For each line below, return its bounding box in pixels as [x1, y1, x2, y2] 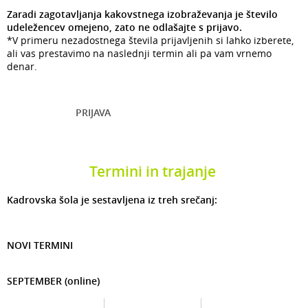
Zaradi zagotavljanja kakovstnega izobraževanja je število [7, 7, 278, 21]
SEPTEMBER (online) [7, 274, 100, 288]
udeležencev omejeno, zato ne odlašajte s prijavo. [7, 20, 242, 34]
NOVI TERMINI [7, 239, 76, 252]
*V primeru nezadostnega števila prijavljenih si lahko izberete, [7, 33, 294, 47]
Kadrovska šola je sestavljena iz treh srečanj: [7, 193, 217, 207]
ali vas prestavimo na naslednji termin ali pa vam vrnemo [7, 46, 272, 60]
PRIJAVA [75, 105, 111, 119]
